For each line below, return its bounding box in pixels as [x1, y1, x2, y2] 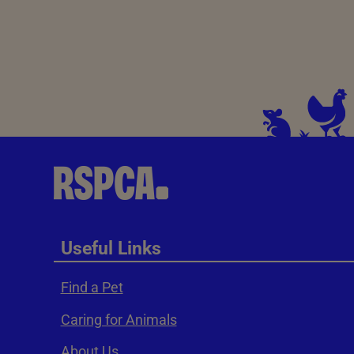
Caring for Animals [60, 311, 177, 328]
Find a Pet [60, 279, 123, 296]
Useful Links [60, 238, 161, 259]
